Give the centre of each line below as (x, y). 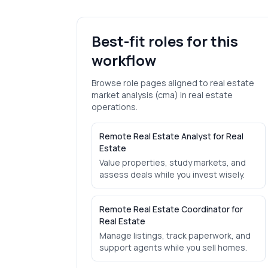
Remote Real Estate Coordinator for (171, 209)
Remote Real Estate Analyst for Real (171, 136)
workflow (124, 60)
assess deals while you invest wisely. (172, 174)
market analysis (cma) (135, 95)
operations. (115, 107)
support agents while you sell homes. (173, 247)
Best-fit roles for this (165, 41)
